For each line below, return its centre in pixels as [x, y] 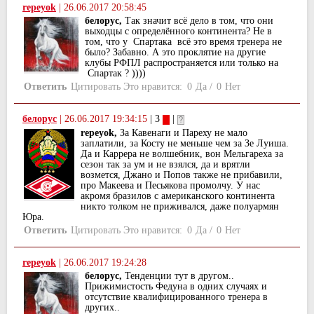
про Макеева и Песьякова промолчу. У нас [170, 186]
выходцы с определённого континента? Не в [178, 32]
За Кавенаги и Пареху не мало [182, 133]
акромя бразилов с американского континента [178, 196]
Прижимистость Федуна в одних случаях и [176, 286]
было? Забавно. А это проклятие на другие [175, 53]
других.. [102, 307]
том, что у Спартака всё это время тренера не [183, 42]
